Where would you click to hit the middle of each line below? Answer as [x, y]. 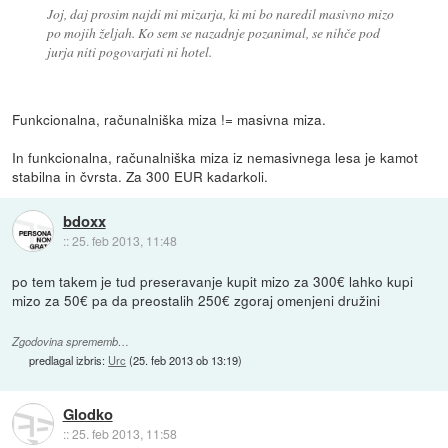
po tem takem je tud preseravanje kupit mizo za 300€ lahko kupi [213, 280]
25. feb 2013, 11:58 [124, 434]
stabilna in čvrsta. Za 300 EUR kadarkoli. [140, 175]
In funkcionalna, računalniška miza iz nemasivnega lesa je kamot [215, 156]
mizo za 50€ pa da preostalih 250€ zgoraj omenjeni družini [196, 299]
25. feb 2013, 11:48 [124, 241]
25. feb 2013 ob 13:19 [186, 360]
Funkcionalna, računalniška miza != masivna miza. [169, 118]
